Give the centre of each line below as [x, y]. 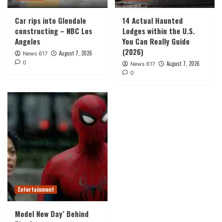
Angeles [28, 41]
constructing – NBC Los [54, 30]
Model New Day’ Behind [52, 213]
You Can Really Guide [156, 41]
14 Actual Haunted [152, 20]
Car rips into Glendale [51, 20]
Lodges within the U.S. [158, 30]
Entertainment [36, 189]
